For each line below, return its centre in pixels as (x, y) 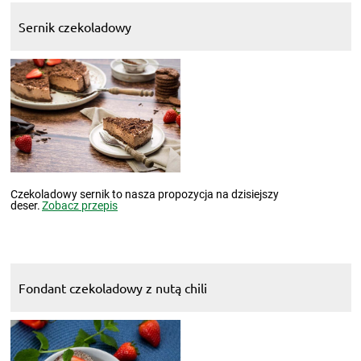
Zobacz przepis (80, 206)
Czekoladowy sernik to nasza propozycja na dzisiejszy (144, 195)
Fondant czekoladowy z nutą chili (112, 288)
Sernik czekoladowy (75, 27)
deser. (25, 206)
